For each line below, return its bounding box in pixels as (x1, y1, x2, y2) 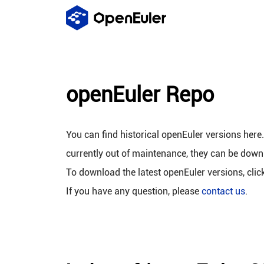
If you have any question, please (66, 186, 202, 197)
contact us (202, 186, 245, 197)
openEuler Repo (66, 82, 214, 107)
